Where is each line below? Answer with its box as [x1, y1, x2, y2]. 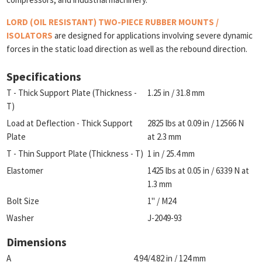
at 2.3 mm [147, 131, 181, 142]
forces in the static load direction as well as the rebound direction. [6, 43, 248, 54]
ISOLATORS [6, 30, 53, 41]
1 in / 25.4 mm [147, 148, 195, 159]
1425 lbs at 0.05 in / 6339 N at [147, 165, 249, 176]
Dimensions [6, 235, 67, 249]
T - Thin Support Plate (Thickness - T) [6, 148, 144, 159]
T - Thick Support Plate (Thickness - [6, 87, 137, 98]
